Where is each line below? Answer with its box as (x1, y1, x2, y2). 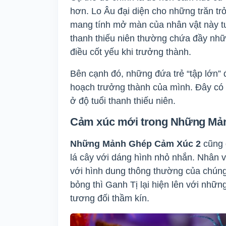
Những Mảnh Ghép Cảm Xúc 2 (70, 138, 203, 149)
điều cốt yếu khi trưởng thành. (70, 46, 194, 57)
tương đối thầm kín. (70, 193, 152, 203)
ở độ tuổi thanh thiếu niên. (70, 95, 176, 106)
